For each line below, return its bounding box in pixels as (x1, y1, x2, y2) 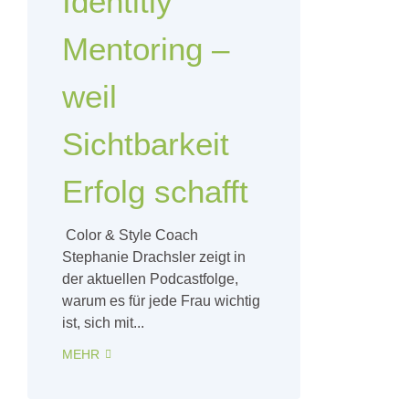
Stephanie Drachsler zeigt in (62, 249, 246, 265)
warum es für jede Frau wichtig (62, 293, 260, 309)
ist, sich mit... (62, 315, 144, 330)
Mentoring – (62, 31, 229, 67)
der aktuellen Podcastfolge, (62, 271, 238, 287)
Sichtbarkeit (62, 126, 229, 162)
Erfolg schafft (62, 173, 248, 209)
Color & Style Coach (62, 227, 198, 243)
